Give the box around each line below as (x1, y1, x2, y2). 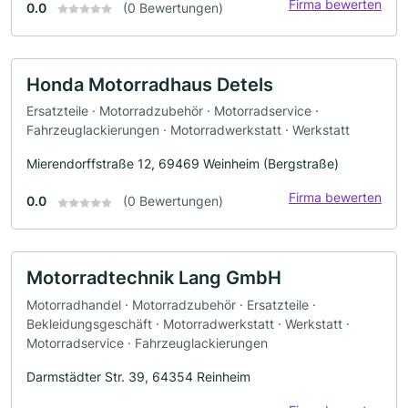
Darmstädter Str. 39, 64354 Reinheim (26, 368, 250, 384)
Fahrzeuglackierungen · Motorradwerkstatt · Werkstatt (26, 122, 350, 138)
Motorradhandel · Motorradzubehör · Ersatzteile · (26, 296, 316, 312)
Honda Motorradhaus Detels (26, 73, 273, 96)
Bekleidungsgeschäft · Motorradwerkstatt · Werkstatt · (26, 315, 350, 331)
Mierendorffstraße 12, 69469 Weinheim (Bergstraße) (26, 156, 339, 172)
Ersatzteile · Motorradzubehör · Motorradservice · (26, 103, 319, 119)
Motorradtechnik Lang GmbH (26, 267, 281, 290)
